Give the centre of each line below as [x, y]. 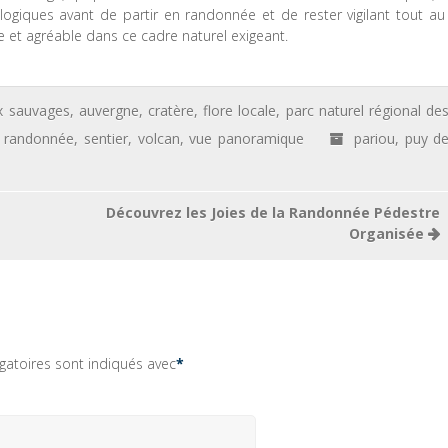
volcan [158, 138]
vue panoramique [246, 138]
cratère [170, 110]
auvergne [108, 110]
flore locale [240, 110]
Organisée [388, 233]
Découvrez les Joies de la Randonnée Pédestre [272, 212]
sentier [106, 138]
